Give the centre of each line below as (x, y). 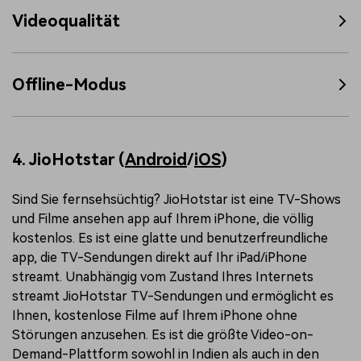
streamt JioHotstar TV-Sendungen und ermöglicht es (173, 296)
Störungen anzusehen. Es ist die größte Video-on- (163, 334)
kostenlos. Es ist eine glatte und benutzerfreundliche (170, 238)
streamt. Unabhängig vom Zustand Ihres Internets (163, 276)
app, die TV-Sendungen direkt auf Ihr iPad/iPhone (160, 257)
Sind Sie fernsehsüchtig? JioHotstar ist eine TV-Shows (176, 199)
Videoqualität (66, 21)
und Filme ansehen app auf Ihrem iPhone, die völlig (163, 218)
